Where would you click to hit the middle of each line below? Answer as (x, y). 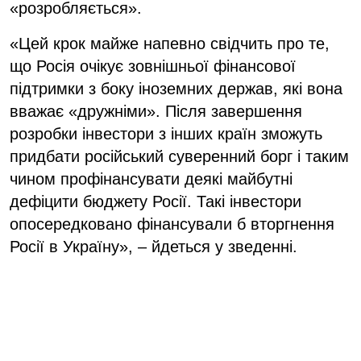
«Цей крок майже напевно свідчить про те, (170, 43)
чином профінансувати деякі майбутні (151, 178)
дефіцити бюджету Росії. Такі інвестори (156, 201)
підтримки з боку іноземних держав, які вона (176, 88)
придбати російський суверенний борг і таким (179, 156)
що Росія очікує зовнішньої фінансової (153, 66)
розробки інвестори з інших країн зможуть (166, 133)
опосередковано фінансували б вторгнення (172, 224)
